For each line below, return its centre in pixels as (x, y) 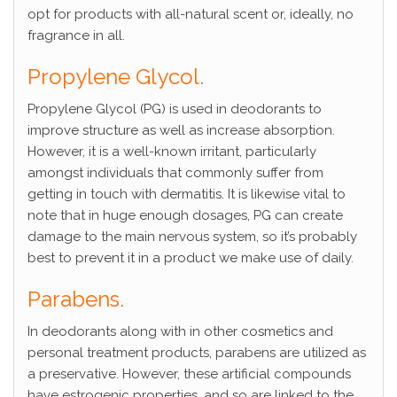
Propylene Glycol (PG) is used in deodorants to (175, 109)
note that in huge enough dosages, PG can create (185, 216)
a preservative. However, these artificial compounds (189, 374)
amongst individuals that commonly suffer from (175, 173)
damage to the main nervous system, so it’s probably (192, 237)
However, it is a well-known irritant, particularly (172, 152)
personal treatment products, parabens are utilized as (197, 353)
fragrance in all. (76, 36)
